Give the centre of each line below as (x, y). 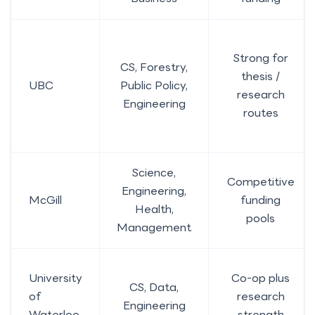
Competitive (261, 181)
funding (261, 200)
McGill (45, 200)
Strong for (261, 58)
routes (261, 112)
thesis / (261, 76)
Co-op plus (261, 278)
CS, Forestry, (154, 67)
